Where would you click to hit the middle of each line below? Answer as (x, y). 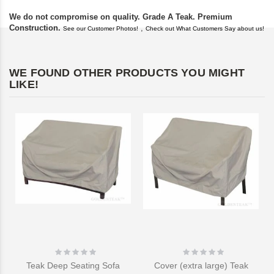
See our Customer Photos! (101, 29)
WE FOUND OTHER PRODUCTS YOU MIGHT (127, 73)
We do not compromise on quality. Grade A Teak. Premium (121, 17)
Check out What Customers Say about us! (205, 29)
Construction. (36, 28)
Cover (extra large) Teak (201, 265)
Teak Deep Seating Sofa (73, 265)
